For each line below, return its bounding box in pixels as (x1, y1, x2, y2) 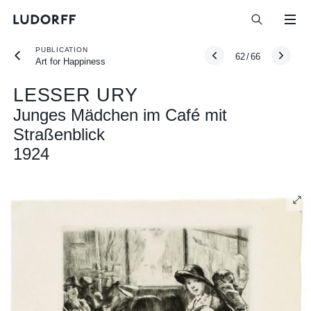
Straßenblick (13, 125, 106, 144)
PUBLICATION (35, 46, 88, 54)
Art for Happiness (35, 56, 106, 67)
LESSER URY (13, 85, 138, 106)
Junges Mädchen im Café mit (13, 106, 228, 124)
